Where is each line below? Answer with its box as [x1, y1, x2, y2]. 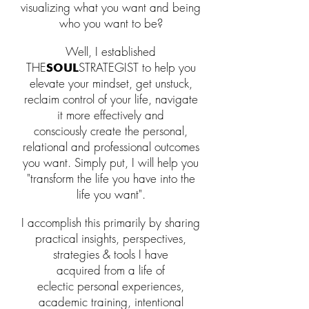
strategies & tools [53, 246, 139, 263]
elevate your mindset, [29, 75, 136, 92]
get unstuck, [135, 75, 192, 92]
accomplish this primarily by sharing [28, 215, 200, 231]
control [62, 91, 98, 108]
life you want [76, 186, 139, 203]
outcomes [154, 139, 199, 155]
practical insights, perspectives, [35, 230, 186, 247]
